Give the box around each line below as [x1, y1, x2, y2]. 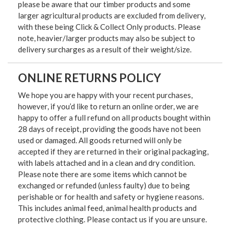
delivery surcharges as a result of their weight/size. [18, 45, 191, 54]
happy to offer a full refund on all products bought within [18, 113, 210, 123]
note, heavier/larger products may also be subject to [18, 33, 195, 43]
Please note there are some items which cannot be [18, 169, 187, 179]
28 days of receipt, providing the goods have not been [18, 124, 201, 134]
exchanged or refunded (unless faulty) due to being [18, 181, 190, 190]
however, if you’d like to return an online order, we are [18, 102, 199, 111]
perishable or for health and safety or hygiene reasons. [18, 192, 204, 202]
